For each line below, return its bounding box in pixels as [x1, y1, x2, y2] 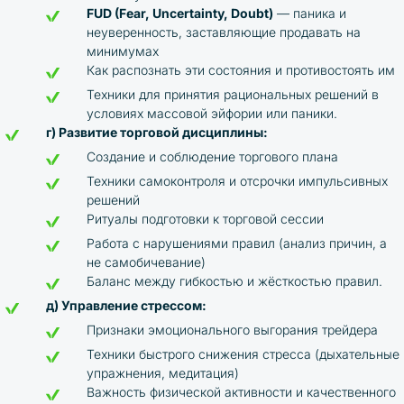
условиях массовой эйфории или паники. [87, 106, 337, 121]
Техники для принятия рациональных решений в [87, 87, 379, 102]
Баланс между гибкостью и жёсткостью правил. [87, 273, 382, 289]
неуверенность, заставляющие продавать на [87, 24, 361, 40]
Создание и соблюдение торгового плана [87, 149, 338, 164]
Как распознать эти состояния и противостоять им [87, 62, 395, 78]
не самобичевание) [87, 254, 206, 270]
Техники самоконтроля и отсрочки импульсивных [87, 173, 388, 188]
